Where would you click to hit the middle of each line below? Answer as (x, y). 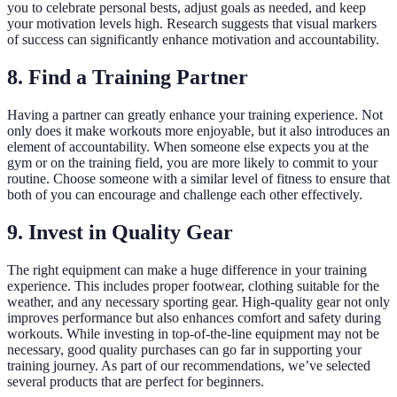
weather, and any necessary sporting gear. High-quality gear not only (198, 301)
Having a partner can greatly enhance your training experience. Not (195, 115)
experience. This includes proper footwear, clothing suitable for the (193, 285)
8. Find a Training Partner (128, 78)
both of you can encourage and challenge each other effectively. (185, 195)
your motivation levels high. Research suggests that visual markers (192, 24)
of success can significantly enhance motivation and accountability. (193, 40)
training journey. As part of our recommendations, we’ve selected (189, 365)
